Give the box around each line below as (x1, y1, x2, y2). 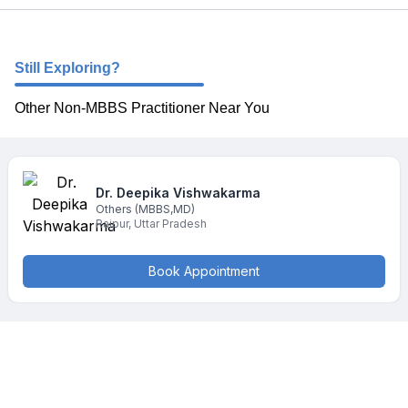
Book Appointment (148, 263, 260, 279)
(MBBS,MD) (135, 202, 195, 216)
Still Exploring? (15, 60, 120, 76)
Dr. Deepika (96, 185, 169, 200)
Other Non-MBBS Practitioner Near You (15, 100, 270, 116)
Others (96, 202, 132, 216)
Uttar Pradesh (134, 217, 207, 230)
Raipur (96, 217, 128, 230)
